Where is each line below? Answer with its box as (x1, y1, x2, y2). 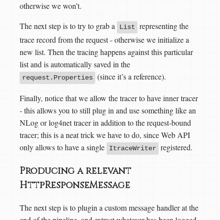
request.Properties (22, 73, 93, 82)
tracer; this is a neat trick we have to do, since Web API (20, 129, 190, 140)
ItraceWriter (109, 144, 156, 152)
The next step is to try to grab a (20, 20, 117, 31)
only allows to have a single (20, 141, 107, 152)
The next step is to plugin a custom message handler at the (20, 202, 198, 213)
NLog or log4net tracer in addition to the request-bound (20, 117, 191, 128)
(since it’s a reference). (95, 71, 166, 82)
